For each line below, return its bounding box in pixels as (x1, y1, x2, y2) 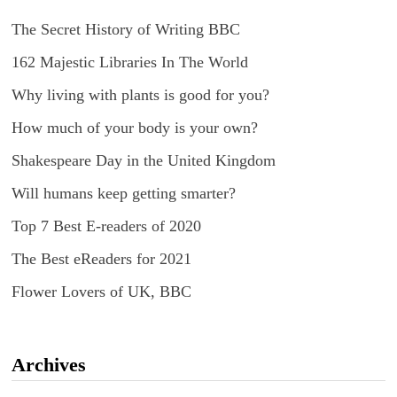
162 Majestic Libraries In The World (11, 53, 248, 72)
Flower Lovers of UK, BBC (11, 283, 191, 301)
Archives (11, 354, 86, 377)
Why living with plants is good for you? (11, 86, 269, 105)
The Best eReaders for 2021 (11, 250, 191, 269)
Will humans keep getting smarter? (11, 184, 236, 203)
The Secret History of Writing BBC (11, 20, 240, 39)
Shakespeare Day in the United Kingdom (11, 152, 276, 170)
